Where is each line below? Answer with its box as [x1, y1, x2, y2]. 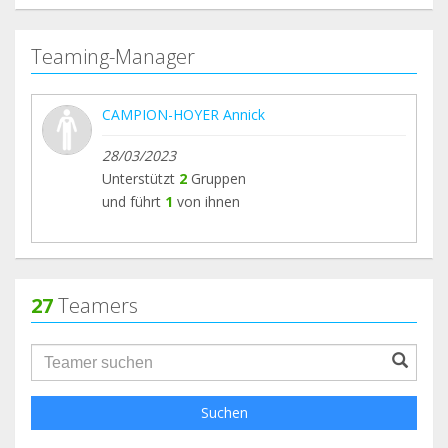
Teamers [53, 292, 138, 320]
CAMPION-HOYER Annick [102, 105, 265, 125]
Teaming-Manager [31, 43, 195, 71]
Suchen [200, 403, 248, 423]
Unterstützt [102, 169, 179, 189]
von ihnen [177, 192, 240, 212]
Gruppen [187, 169, 246, 189]
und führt [102, 192, 161, 212]
